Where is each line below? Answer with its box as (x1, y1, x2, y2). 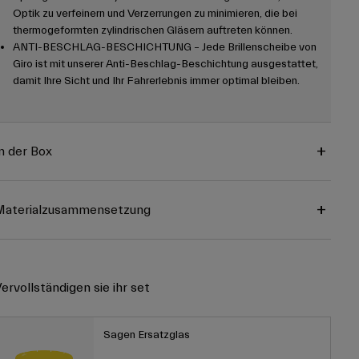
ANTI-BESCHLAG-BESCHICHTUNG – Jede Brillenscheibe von (12, 41, 317, 54)
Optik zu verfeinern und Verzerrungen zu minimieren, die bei (12, 7, 297, 21)
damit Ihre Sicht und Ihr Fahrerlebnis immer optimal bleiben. (12, 75, 300, 88)
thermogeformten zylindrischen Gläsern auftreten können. (12, 24, 292, 38)
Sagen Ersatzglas (103, 329, 190, 342)
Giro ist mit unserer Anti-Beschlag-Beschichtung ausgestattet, (12, 58, 318, 71)
